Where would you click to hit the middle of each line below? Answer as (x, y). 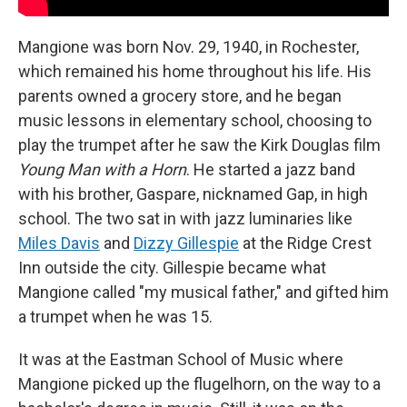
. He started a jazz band (271, 170)
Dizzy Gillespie (186, 243)
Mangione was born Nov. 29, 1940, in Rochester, (189, 47)
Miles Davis (59, 243)
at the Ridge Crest (305, 243)
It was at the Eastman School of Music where (181, 360)
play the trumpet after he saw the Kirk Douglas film (199, 145)
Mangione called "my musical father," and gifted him (203, 293)
